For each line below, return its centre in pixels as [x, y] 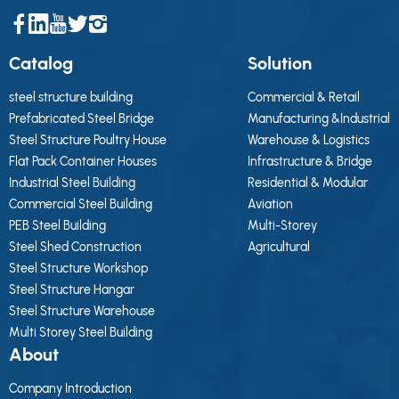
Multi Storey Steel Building [81, 333]
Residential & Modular [308, 183]
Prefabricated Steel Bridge [81, 119]
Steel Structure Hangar [72, 290]
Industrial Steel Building [72, 183]
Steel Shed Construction [75, 248]
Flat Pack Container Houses [83, 162]
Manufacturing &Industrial [319, 119]
